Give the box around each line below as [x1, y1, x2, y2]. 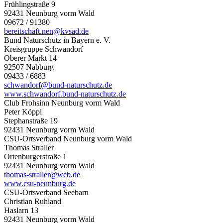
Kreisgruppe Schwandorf [4, 44, 83, 53]
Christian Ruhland [4, 197, 61, 206]
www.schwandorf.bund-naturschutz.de [4, 89, 126, 98]
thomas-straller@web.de [4, 170, 80, 179]
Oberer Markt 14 [4, 53, 57, 62]
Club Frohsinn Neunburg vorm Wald [4, 98, 120, 107]
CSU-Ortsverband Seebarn [4, 188, 89, 197]
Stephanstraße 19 [4, 116, 58, 125]
